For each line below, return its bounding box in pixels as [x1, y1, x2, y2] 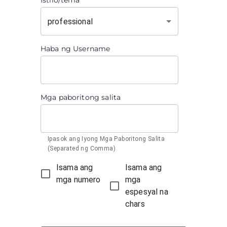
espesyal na [125, 187, 168, 197]
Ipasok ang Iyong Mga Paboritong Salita [48, 135, 165, 142]
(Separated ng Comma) [48, 145, 116, 152]
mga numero [56, 175, 101, 184]
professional [48, 16, 93, 26]
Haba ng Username [41, 44, 110, 53]
